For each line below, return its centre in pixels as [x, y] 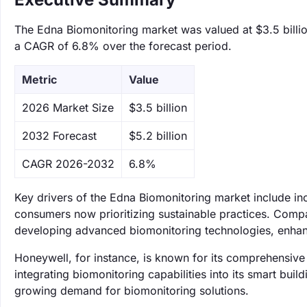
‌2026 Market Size [68, 108]
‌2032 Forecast [59, 136]
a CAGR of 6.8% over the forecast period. [123, 46]
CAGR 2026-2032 [68, 164]
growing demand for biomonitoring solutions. [132, 291]
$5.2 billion [158, 136]
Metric [39, 79]
